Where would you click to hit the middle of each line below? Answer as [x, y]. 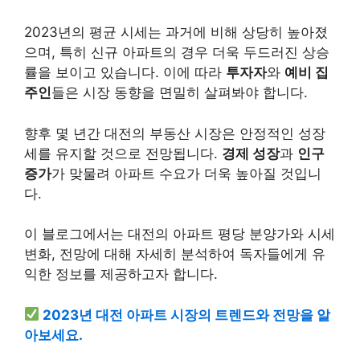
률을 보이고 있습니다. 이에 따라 [125, 72]
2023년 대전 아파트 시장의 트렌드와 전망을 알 [187, 315]
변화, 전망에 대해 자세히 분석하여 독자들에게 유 [175, 254]
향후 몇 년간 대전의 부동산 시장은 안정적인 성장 [175, 133]
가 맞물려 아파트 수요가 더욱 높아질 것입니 [186, 173]
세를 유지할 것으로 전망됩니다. [123, 153]
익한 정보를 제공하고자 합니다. [121, 274]
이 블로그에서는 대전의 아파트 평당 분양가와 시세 [180, 234]
